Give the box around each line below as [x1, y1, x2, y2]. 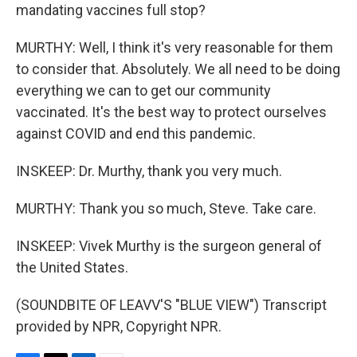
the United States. [16, 259, 128, 276]
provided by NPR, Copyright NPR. [16, 318, 222, 335]
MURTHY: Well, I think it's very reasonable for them [16, 39, 333, 56]
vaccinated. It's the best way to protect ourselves [16, 104, 327, 120]
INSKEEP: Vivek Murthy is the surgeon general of [16, 237, 322, 254]
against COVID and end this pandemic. [16, 125, 256, 142]
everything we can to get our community [16, 82, 271, 99]
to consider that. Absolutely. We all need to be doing [16, 61, 340, 77]
